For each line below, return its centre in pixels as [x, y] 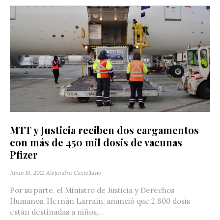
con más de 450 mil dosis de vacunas [96, 142]
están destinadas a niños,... [57, 212]
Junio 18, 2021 [27, 172]
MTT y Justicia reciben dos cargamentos [104, 130]
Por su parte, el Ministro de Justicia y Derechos [92, 190]
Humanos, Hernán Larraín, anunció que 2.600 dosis [100, 201]
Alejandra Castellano [74, 172]
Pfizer [24, 154]
